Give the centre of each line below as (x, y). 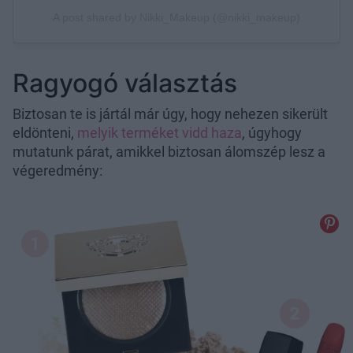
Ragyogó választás (125, 84)
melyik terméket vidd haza (160, 133)
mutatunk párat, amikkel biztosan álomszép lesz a (169, 152)
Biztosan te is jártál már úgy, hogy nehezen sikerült (170, 114)
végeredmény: (58, 171)
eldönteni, (45, 133)
